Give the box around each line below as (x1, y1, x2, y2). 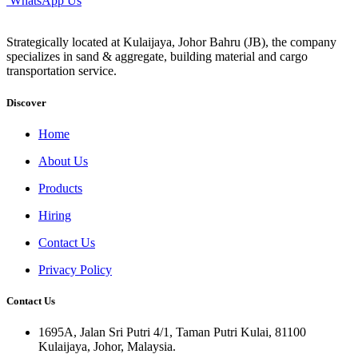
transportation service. (6, 64, 117, 78)
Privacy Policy (38, 262, 112, 276)
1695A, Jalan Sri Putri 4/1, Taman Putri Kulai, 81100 (38, 325, 306, 340)
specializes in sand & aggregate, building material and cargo (6, 50, 308, 64)
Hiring (38, 208, 71, 222)
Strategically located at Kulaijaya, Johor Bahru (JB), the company (6, 35, 336, 50)
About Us (38, 153, 88, 168)
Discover (6, 96, 46, 109)
